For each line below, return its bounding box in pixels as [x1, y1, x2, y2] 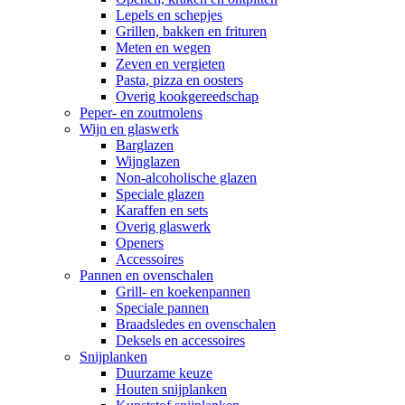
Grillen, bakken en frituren [116, 24, 267, 39]
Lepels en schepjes [116, 7, 222, 23]
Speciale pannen [116, 300, 209, 316]
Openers [116, 235, 164, 250]
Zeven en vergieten [116, 56, 225, 71]
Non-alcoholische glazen [116, 170, 257, 185]
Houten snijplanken [116, 381, 227, 397]
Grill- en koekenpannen [116, 284, 250, 299]
